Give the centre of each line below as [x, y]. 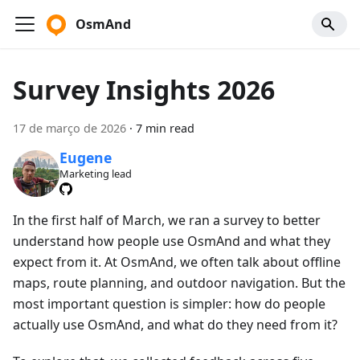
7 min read [165, 128]
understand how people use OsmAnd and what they [172, 241]
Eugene [85, 158]
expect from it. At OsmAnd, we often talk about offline [177, 262]
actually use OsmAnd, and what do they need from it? [175, 324]
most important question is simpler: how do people [169, 303]
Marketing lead [95, 174]
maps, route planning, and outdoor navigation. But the [179, 282]
